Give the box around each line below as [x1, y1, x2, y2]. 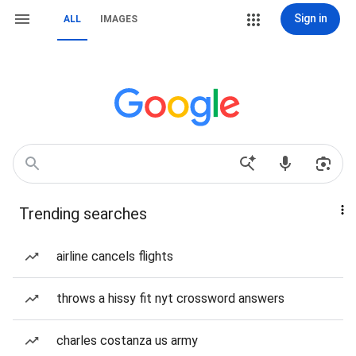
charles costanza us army [56, 333, 198, 348]
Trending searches [19, 204, 147, 223]
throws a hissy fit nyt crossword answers [56, 291, 284, 306]
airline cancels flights [56, 249, 173, 264]
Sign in [293, 12, 327, 25]
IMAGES [100, 14, 137, 25]
